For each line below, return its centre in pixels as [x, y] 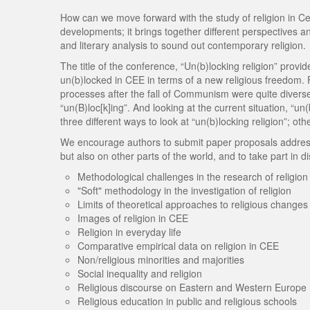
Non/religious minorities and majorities [161, 259]
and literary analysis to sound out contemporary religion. [183, 45]
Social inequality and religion [140, 273]
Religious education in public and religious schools [187, 301]
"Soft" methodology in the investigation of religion [184, 190]
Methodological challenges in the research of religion [193, 176]
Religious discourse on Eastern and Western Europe [192, 287]
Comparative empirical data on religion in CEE [178, 246]
